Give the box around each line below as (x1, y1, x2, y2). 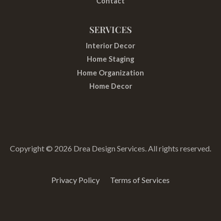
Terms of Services (110, 175, 170, 184)
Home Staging (87, 55, 134, 64)
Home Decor (89, 82, 132, 91)
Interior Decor (86, 41, 135, 50)
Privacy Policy (51, 175, 101, 184)
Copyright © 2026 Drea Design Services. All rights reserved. (10, 144, 211, 153)
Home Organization (77, 68, 144, 77)
